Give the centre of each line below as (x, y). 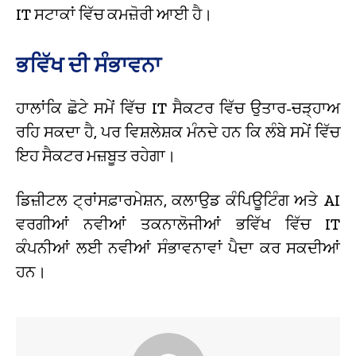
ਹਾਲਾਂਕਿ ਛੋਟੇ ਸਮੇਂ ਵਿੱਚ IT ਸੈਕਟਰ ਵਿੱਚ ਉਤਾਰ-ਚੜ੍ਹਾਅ (178, 108)
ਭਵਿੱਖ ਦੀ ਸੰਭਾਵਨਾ (89, 64)
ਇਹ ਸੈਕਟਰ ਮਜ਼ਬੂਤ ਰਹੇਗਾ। (96, 155)
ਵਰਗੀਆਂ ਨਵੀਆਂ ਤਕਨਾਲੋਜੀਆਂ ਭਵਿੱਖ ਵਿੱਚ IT (178, 224)
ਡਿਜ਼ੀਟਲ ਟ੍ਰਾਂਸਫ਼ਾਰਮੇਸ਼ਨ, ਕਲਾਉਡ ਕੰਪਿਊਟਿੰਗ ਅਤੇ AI (178, 200)
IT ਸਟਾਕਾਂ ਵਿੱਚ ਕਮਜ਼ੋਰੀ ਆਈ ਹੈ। (114, 14)
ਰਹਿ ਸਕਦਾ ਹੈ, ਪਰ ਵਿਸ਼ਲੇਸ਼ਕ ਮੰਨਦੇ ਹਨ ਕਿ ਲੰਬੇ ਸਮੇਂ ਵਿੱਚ (178, 132)
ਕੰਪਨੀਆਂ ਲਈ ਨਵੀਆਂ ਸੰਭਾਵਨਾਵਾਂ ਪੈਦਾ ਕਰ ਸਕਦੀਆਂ (178, 248)
